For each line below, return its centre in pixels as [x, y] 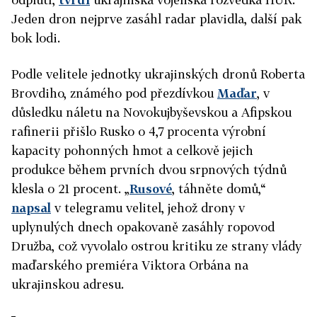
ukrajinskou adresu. [68, 284]
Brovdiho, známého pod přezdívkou [114, 93]
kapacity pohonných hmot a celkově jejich [132, 150]
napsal [31, 208]
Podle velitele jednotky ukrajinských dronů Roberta [158, 74]
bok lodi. [36, 38]
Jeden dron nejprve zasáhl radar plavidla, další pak [156, 19]
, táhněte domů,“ [219, 189]
